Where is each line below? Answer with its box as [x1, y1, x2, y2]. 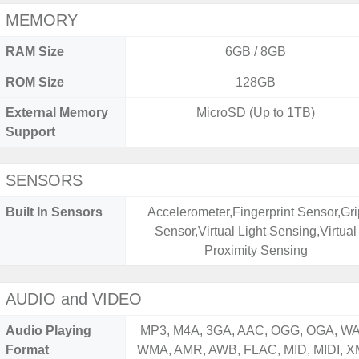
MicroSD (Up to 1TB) [196, 106, 316, 119]
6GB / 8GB [225, 45, 287, 58]
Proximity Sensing [204, 244, 308, 257]
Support [6, 125, 55, 139]
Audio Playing [6, 324, 91, 337]
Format [6, 343, 49, 357]
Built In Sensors [6, 205, 103, 219]
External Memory [6, 106, 108, 119]
